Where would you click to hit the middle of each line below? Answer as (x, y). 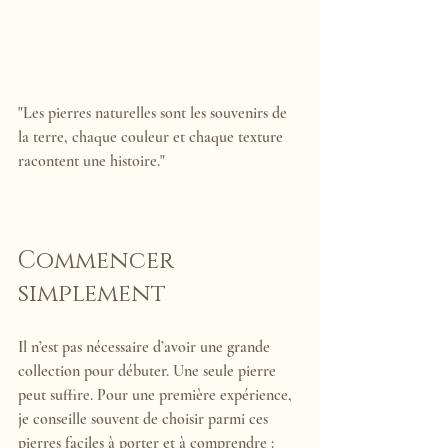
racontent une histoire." (91, 161)
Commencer (99, 261)
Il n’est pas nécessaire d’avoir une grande (146, 347)
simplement (92, 294)
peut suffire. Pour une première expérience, (157, 395)
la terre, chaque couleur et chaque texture (152, 137)
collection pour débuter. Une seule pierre (149, 371)
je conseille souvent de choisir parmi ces (145, 419)
